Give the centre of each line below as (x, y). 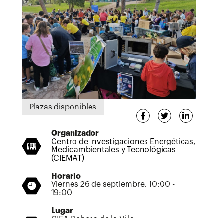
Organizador (75, 134)
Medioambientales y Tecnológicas (113, 150)
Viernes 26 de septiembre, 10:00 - (113, 185)
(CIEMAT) (68, 158)
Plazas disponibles (63, 107)
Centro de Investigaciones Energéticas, (123, 142)
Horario (66, 176)
